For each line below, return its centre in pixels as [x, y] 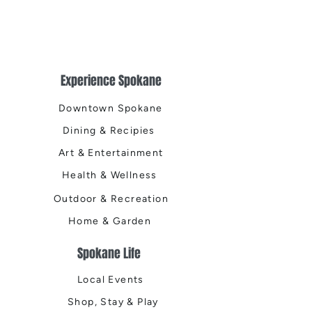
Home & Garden [110, 221]
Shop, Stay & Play [113, 302]
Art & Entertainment [111, 153]
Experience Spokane [111, 81]
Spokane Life [109, 254]
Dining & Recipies [109, 130]
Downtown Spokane [111, 108]
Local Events [111, 279]
